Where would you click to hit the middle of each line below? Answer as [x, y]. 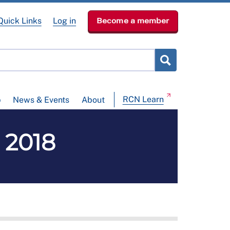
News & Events [41, 100]
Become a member [132, 21]
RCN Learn [143, 100]
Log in [65, 21]
